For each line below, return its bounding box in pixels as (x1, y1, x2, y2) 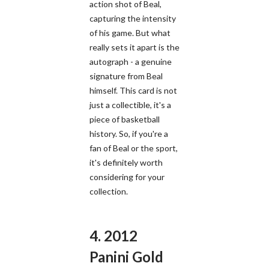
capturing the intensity (89, 13, 176, 23)
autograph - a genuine (89, 56, 172, 67)
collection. (89, 186, 128, 196)
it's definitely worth (89, 157, 163, 168)
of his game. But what (89, 27, 171, 38)
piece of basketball (89, 113, 160, 124)
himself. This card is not (89, 85, 177, 95)
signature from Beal (89, 70, 163, 81)
